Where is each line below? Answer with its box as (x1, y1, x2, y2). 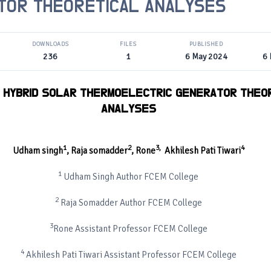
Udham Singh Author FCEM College (62, 171, 198, 182)
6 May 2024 (184, 51, 227, 62)
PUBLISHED (189, 41, 223, 48)
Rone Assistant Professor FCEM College (53, 223, 207, 234)
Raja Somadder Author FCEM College (58, 197, 202, 208)
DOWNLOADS (32, 41, 69, 48)
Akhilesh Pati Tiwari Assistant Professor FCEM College (24, 249, 237, 260)
